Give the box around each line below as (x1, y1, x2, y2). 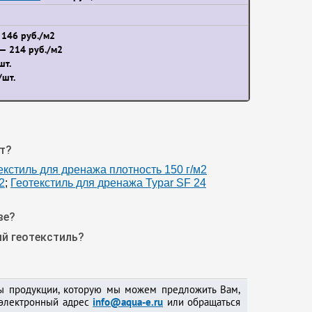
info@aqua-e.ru (93, 295, 164, 309)
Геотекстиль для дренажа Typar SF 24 (10, 177, 206, 189)
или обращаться (163, 295, 241, 309)
